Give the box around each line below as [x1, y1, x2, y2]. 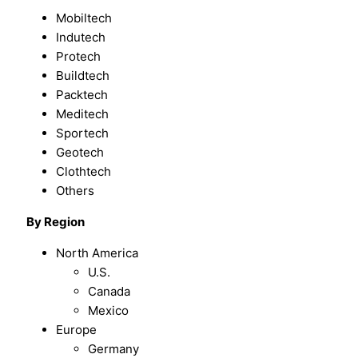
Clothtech [56, 163, 112, 179]
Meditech [56, 105, 109, 121]
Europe [56, 321, 97, 337]
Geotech [56, 144, 105, 160]
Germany [88, 340, 140, 356]
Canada [88, 283, 131, 299]
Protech [56, 48, 101, 64]
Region [44, 213, 86, 229]
